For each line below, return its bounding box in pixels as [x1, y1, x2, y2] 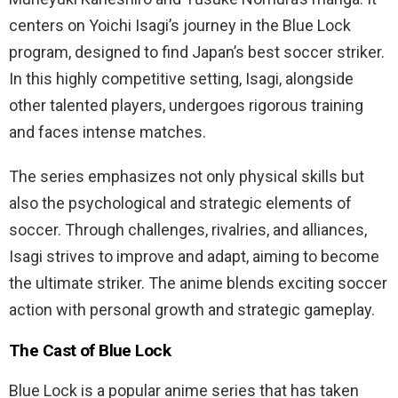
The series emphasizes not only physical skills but [9, 167, 364, 187]
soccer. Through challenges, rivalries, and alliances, [9, 220, 367, 240]
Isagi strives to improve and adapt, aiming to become [9, 247, 379, 267]
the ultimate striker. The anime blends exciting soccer [9, 274, 387, 293]
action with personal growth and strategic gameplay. [9, 300, 375, 320]
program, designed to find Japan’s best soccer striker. [9, 43, 385, 62]
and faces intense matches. [9, 123, 206, 142]
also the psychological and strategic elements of [9, 194, 352, 213]
